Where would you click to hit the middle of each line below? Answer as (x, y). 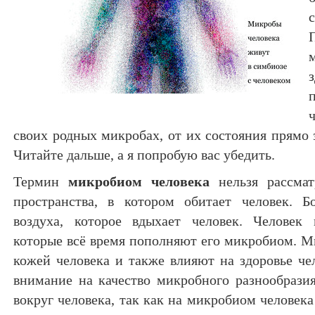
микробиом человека (139, 181)
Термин (41, 181)
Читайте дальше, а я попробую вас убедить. (144, 155)
